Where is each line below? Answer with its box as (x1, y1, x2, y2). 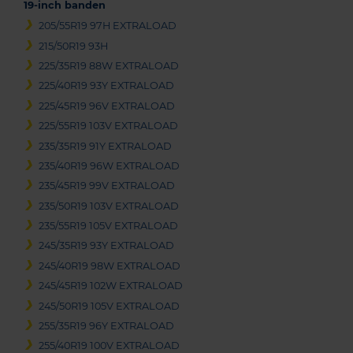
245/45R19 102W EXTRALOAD (39, 280, 184, 292)
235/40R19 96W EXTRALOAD (39, 159, 180, 172)
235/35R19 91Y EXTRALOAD (39, 139, 173, 152)
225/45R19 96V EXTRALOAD (39, 99, 176, 112)
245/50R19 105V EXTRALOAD (39, 299, 180, 312)
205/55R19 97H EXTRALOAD (39, 20, 177, 32)
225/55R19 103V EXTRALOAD (39, 120, 179, 132)
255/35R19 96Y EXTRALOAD (39, 320, 175, 333)
